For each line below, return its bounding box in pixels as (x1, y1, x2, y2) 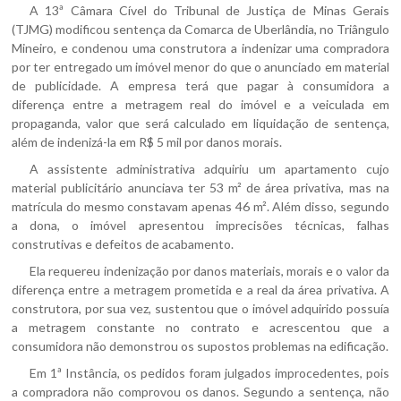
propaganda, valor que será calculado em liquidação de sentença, (12, 115, 389, 131)
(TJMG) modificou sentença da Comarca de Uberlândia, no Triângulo (12, 21, 389, 37)
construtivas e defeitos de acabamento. (12, 236, 235, 252)
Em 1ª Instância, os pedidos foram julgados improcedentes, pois (30, 365, 389, 380)
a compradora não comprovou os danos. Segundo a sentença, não (12, 384, 389, 399)
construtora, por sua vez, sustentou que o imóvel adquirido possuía (12, 301, 389, 316)
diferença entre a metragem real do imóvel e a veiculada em (12, 97, 389, 112)
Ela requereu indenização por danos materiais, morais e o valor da (30, 263, 389, 278)
